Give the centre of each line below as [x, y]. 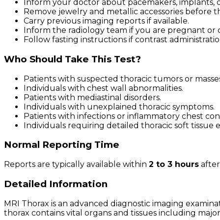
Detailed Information [56, 184]
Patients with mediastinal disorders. [92, 97]
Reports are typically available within [76, 165]
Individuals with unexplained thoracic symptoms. [119, 107]
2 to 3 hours [174, 165]
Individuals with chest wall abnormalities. [103, 88]
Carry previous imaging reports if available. [106, 21]
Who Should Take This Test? [72, 59]
